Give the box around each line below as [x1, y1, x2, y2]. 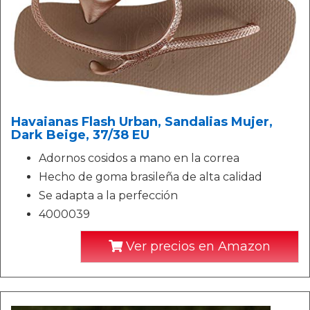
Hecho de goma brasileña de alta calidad [39, 170, 262, 183]
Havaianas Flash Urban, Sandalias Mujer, [11, 113, 273, 129]
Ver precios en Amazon [122, 238, 271, 254]
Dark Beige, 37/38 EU [11, 127, 149, 143]
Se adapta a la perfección [39, 188, 178, 202]
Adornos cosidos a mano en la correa [39, 151, 239, 165]
